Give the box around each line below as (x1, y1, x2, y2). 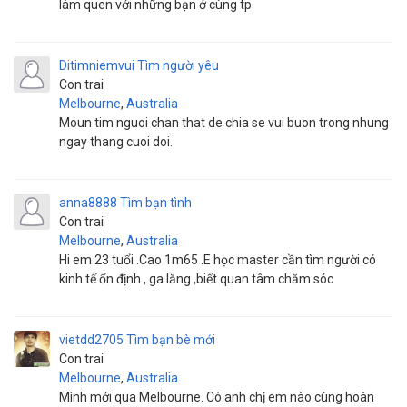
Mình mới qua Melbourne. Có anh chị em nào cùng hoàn (59, 390, 374, 404)
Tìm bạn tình (120, 195, 192, 210)
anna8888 (59, 195, 117, 210)
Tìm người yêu (137, 58, 219, 73)
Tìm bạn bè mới (126, 333, 215, 347)
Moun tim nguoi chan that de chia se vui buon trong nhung (59, 115, 389, 130)
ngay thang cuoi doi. (59, 134, 173, 149)
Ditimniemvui (59, 58, 134, 73)
